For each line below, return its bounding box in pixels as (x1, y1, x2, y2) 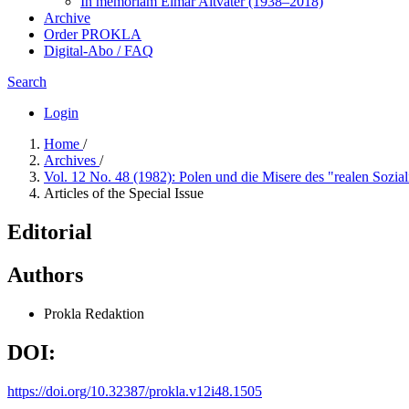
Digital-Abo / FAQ (44, 43, 153, 58)
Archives (44, 152, 100, 168)
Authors (7, 262, 83, 287)
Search (7, 74, 47, 89)
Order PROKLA (44, 26, 142, 42)
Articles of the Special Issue (44, 185, 204, 201)
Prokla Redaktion (44, 305, 144, 321)
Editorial (7, 219, 92, 244)
